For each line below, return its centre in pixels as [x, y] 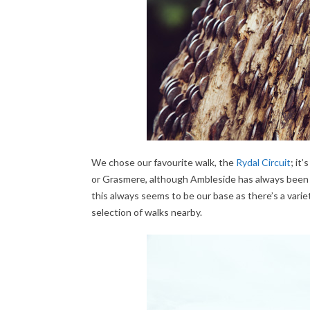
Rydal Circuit [263, 162]
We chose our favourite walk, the [164, 162]
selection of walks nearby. [147, 212]
